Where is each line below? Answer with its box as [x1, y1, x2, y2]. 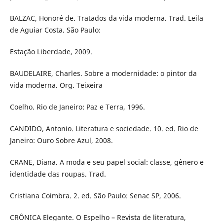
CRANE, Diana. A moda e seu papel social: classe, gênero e [9, 157, 204, 167]
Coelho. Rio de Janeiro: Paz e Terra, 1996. [9, 102, 145, 112]
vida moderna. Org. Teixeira [9, 80, 103, 90]
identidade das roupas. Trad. [9, 169, 106, 179]
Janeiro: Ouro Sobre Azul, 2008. [9, 136, 113, 146]
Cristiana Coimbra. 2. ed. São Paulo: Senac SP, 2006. [9, 191, 181, 201]
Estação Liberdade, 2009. [9, 47, 92, 57]
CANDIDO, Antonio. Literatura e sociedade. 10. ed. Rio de [9, 124, 198, 134]
